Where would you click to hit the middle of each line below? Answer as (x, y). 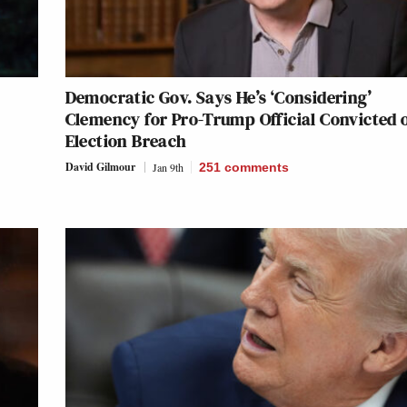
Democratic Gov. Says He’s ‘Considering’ (218, 97)
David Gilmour (100, 166)
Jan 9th (168, 167)
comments (256, 167)
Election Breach (126, 140)
